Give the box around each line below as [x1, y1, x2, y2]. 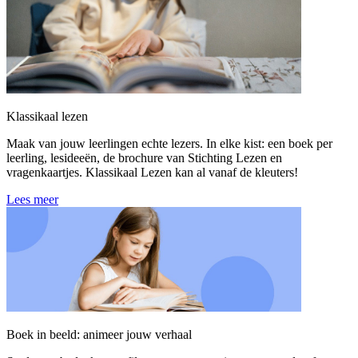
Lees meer [6, 192, 58, 206]
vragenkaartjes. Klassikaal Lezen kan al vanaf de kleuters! [6, 165, 298, 179]
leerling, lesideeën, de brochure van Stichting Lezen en [6, 150, 282, 165]
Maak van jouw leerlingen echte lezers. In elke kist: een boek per [6, 136, 332, 150]
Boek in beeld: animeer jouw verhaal [6, 328, 192, 342]
